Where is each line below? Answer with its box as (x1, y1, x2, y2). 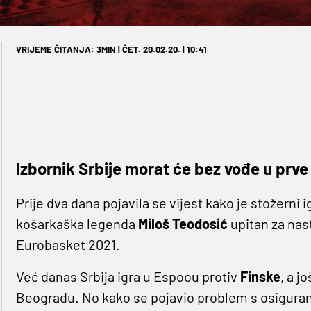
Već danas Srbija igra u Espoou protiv (15, 267, 240, 285)
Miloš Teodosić (137, 215, 228, 232)
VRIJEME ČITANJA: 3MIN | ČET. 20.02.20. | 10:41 (15, 43, 207, 55)
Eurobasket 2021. (15, 235, 120, 253)
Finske (239, 267, 280, 285)
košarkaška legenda (15, 215, 138, 232)
